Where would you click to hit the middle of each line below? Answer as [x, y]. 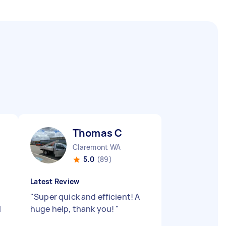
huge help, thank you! [73, 209]
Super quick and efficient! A [87, 197]
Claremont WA [97, 147]
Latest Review [55, 181]
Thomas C [98, 133]
